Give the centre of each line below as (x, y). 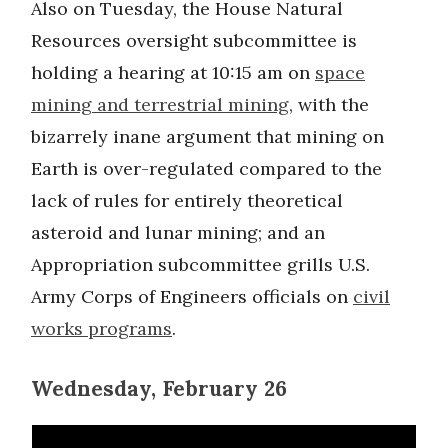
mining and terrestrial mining (160, 104)
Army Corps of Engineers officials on (192, 296)
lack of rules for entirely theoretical (187, 200)
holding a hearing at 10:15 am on (173, 72)
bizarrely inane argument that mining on (207, 136)
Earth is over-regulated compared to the (206, 168)
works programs (101, 328)
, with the (329, 104)
